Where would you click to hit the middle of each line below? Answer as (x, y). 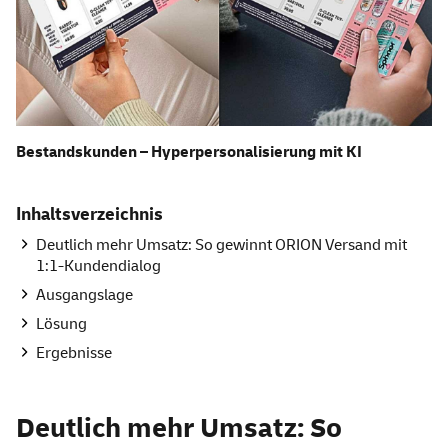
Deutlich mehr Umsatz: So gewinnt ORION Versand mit (221, 245)
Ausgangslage (84, 295)
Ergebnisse (74, 353)
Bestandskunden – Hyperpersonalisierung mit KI (189, 152)
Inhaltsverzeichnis (89, 215)
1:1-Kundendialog (98, 266)
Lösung (61, 324)
